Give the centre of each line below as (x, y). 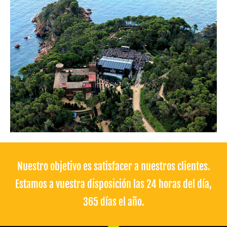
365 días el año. (113, 202)
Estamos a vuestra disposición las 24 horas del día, (113, 184)
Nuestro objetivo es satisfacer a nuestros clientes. (113, 167)
